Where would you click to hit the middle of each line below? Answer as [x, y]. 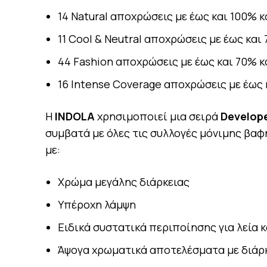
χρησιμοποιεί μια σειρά [158, 116]
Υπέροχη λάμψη [97, 204]
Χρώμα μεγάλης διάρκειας [124, 182]
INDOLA [75, 116]
